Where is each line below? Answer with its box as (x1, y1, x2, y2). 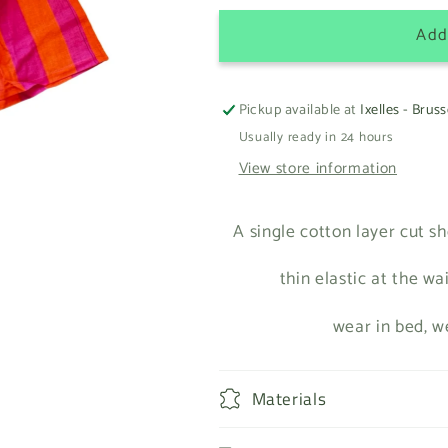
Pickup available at (238, 98, 361, 123)
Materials (251, 385, 327, 411)
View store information (238, 156, 398, 182)
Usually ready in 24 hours (238, 125, 394, 148)
